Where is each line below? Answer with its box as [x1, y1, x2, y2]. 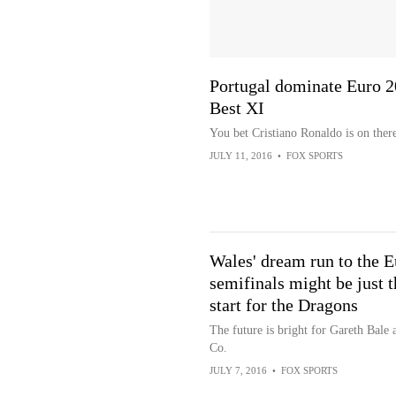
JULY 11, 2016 [209, 150, 272, 161]
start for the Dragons [209, 295, 358, 315]
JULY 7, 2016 [209, 365, 267, 376]
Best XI [209, 98, 264, 118]
